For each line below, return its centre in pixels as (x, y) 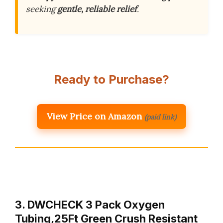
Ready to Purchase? (111, 80)
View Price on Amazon (94, 116)
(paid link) (160, 117)
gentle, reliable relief (97, 9)
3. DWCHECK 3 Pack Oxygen (90, 205)
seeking (42, 9)
